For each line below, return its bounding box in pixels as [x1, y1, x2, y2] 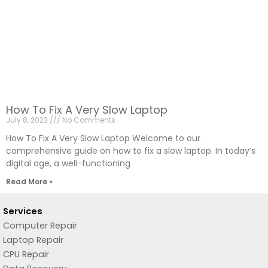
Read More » [6, 176, 53, 187]
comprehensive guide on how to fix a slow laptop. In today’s [6, 144, 255, 157]
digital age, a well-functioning [6, 157, 130, 169]
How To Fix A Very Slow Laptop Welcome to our [6, 132, 200, 144]
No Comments [60, 114, 115, 125]
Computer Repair [3, 219, 77, 232]
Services [3, 205, 42, 217]
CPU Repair [3, 248, 49, 260]
